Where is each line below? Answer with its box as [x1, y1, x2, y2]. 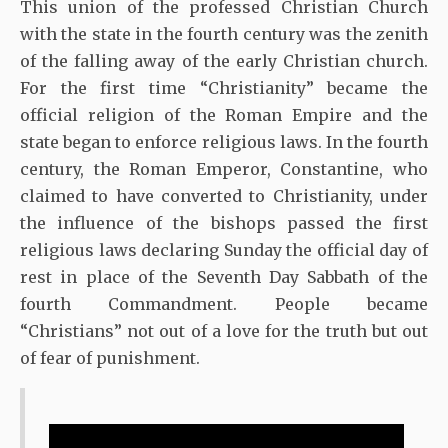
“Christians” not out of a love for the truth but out [20, 320, 428, 341]
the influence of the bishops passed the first [20, 212, 428, 233]
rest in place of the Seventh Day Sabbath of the [20, 266, 428, 287]
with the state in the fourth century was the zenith [20, 23, 428, 44]
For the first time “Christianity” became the [20, 77, 428, 98]
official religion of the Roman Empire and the [20, 104, 428, 125]
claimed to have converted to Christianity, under [20, 185, 428, 206]
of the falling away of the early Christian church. [20, 50, 428, 71]
